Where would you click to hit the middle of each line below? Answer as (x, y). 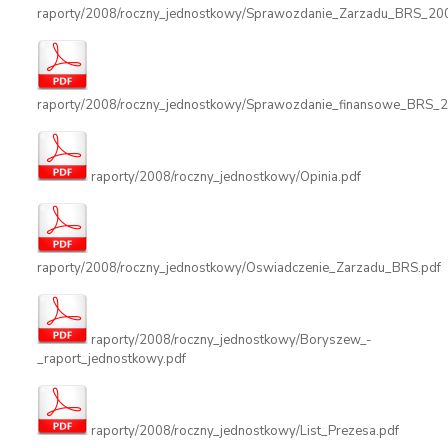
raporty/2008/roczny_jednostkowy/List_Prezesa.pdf (243, 431)
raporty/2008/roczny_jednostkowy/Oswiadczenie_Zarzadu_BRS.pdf (238, 268)
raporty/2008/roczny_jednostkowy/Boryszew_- (229, 340)
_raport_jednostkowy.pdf (111, 359)
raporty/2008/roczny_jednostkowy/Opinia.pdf (224, 177)
